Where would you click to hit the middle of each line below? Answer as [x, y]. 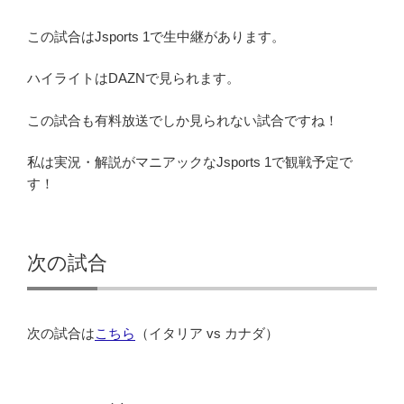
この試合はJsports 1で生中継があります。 [156, 36]
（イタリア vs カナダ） [207, 333]
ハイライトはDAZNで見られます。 [133, 78]
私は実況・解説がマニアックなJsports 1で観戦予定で [190, 162]
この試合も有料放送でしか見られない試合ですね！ [183, 120]
